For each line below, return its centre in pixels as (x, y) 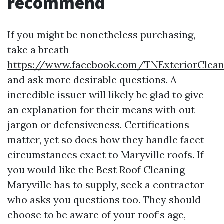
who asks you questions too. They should (104, 200)
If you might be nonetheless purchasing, (101, 35)
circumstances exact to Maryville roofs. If (106, 155)
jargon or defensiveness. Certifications (98, 125)
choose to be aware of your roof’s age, (97, 215)
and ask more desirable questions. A (92, 80)
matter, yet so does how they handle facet (106, 140)
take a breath (38, 50)
